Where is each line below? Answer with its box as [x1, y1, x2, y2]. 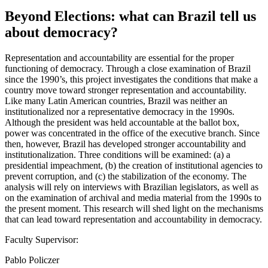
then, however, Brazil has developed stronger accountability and [5, 138, 246, 149]
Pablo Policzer [5, 254, 59, 265]
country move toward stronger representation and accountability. [5, 84, 246, 95]
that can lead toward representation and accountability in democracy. [5, 214, 262, 224]
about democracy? [5, 24, 118, 40]
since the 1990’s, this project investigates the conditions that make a [5, 74, 258, 84]
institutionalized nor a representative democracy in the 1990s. [5, 106, 234, 117]
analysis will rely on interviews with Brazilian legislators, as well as [5, 181, 258, 192]
